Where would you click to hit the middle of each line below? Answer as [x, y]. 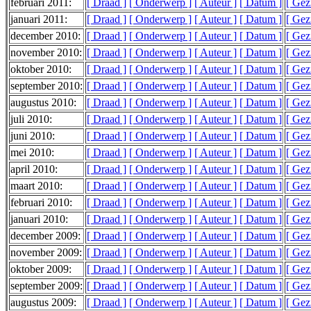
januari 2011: [39, 19]
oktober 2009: [41, 269]
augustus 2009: [43, 303]
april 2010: [34, 169]
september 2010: [47, 86]
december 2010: [45, 36]
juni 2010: [33, 136]
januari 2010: [39, 219]
